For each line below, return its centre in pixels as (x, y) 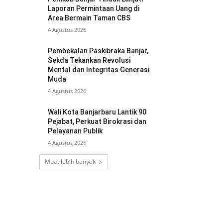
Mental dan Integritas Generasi (99, 70)
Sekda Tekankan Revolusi (89, 60)
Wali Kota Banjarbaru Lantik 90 (97, 112)
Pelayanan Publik (75, 131)
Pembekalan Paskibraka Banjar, (98, 51)
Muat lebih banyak (70, 162)
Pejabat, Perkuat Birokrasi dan (97, 121)
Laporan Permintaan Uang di (94, 8)
